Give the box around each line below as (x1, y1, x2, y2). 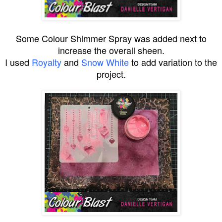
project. (96, 67, 126, 80)
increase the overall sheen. (57, 43, 165, 56)
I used (5, 55, 32, 68)
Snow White (81, 55, 129, 68)
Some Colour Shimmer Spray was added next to (15, 31, 207, 45)
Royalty (32, 55, 61, 68)
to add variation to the (129, 55, 217, 68)
